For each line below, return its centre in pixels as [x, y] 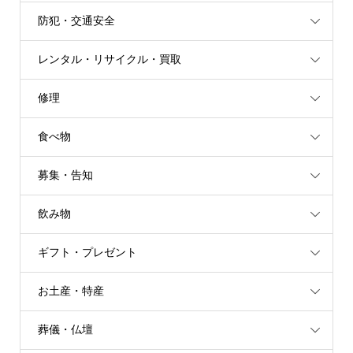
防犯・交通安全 [76, 21]
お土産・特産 [71, 291]
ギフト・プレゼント [87, 253]
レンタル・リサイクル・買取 [109, 59]
